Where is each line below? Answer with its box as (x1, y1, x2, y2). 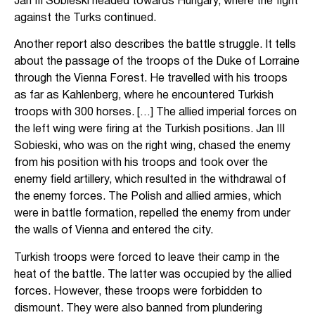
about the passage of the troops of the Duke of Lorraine (14, 57, 300, 67)
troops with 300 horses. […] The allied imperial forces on (14, 108, 297, 118)
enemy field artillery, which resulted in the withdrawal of (14, 175, 286, 186)
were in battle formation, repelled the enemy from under (14, 209, 290, 219)
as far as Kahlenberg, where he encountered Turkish (14, 91, 274, 101)
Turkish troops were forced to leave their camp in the (14, 252, 280, 263)
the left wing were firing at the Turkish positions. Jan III (14, 124, 285, 135)
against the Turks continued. (14, 13, 156, 23)
